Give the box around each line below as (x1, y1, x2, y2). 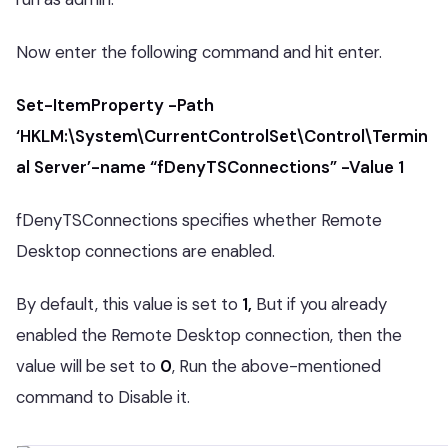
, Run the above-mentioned (172, 355, 381, 377)
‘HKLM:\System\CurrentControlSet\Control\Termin (16, 125, 428, 147)
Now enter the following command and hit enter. (16, 41, 382, 63)
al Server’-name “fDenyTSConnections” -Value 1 (16, 156, 404, 178)
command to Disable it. (16, 386, 190, 408)
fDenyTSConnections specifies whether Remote (16, 209, 382, 231)
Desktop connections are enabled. (16, 240, 275, 262)
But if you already (252, 293, 387, 315)
